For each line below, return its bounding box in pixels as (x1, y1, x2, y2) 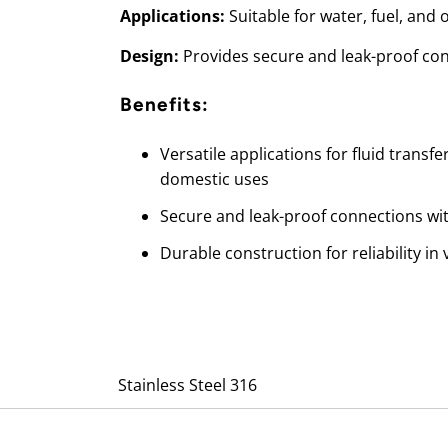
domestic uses (160, 168, 269, 190)
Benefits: (120, 93, 209, 116)
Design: (120, 45, 179, 67)
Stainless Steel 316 (118, 373, 257, 396)
